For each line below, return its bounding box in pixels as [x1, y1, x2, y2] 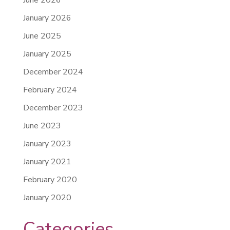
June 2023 [23, 120, 61, 131]
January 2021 [23, 156, 71, 167]
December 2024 [23, 66, 83, 78]
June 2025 [23, 30, 61, 42]
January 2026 [23, 12, 71, 24]
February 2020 [23, 174, 77, 185]
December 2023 [23, 102, 83, 113]
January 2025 [23, 48, 71, 60]
